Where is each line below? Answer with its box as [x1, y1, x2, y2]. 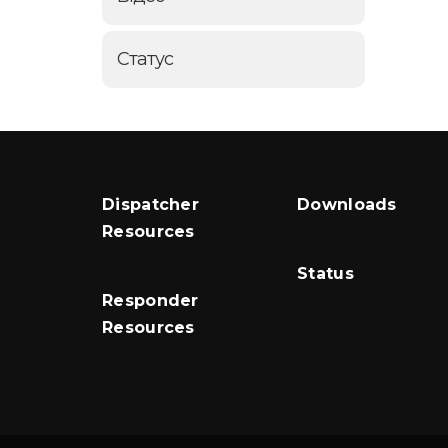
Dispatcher [102, 195, 200, 214]
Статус [117, 48, 173, 70]
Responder [102, 291, 199, 310]
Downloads [297, 195, 397, 214]
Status [297, 264, 354, 283]
